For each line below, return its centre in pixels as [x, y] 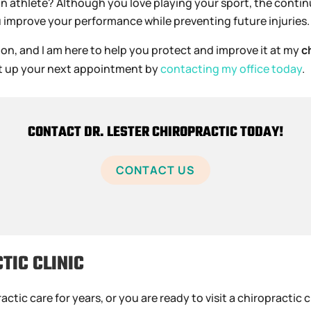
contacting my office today [232, 68]
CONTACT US [155, 170]
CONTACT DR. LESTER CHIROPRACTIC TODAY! [155, 132]
